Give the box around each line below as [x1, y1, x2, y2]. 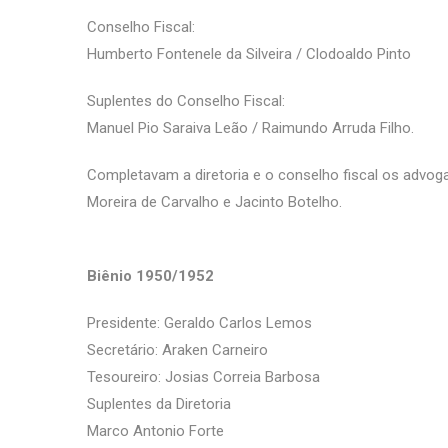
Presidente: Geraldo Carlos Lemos [87, 314, 312, 332]
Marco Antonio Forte [87, 422, 224, 440]
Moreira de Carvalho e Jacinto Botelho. [87, 193, 342, 211]
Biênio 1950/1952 [87, 267, 214, 285]
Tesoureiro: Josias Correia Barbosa [87, 368, 320, 386]
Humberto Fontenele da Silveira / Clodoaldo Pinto [87, 45, 411, 63]
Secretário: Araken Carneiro [87, 341, 268, 359]
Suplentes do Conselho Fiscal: [87, 92, 285, 110]
